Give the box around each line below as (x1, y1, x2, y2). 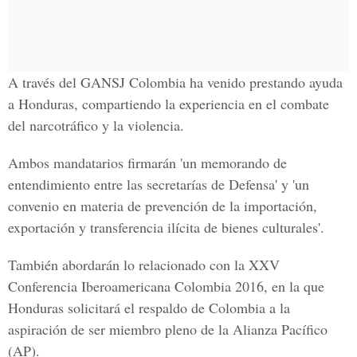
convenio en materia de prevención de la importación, (8, 196, 317, 215)
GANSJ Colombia (80, 73, 186, 92)
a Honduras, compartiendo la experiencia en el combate (8, 94, 329, 113)
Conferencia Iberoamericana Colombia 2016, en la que (8, 277, 324, 296)
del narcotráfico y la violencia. (8, 116, 184, 135)
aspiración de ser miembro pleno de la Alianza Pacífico (8, 320, 328, 339)
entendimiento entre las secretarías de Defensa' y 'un (8, 175, 309, 194)
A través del (8, 73, 80, 92)
